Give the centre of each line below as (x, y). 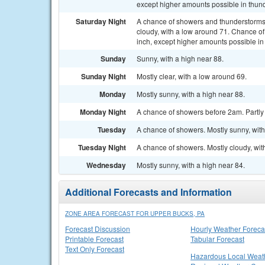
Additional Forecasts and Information (148, 192)
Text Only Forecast (95, 249)
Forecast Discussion (98, 229)
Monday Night (103, 112)
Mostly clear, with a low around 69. (192, 76)
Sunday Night (104, 76)
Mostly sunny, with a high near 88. (191, 94)
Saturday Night (101, 21)
